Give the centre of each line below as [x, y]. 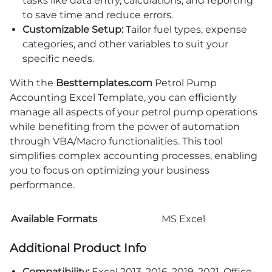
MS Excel [183, 219]
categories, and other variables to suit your [125, 44]
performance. [42, 185]
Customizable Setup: [73, 29]
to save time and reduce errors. [97, 15]
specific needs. [58, 58]
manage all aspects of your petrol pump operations [134, 112]
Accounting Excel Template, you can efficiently [123, 97]
